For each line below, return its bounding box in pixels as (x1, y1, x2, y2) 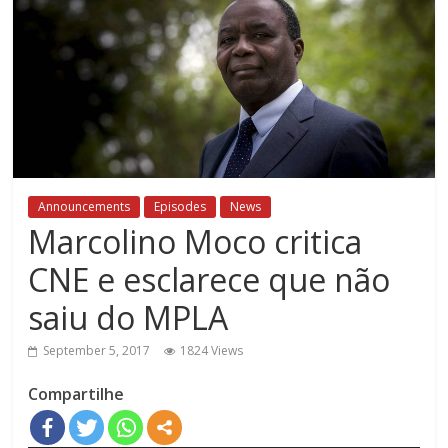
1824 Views (180, 341, 244, 359)
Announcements (38, 197, 131, 215)
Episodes (154, 197, 207, 215)
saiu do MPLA (28, 295, 229, 339)
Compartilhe (28, 382, 125, 405)
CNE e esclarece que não (28, 257, 391, 301)
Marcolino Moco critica (28, 219, 363, 263)
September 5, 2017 (43, 341, 151, 359)
